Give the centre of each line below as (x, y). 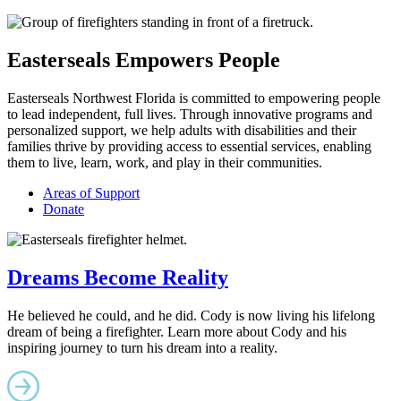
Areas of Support (91, 192)
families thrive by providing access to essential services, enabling (189, 146)
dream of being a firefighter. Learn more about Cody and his (177, 331)
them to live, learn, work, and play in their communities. (165, 162)
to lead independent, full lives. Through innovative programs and (190, 114)
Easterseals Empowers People (144, 60)
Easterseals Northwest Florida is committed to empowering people (194, 98)
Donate (64, 209)
